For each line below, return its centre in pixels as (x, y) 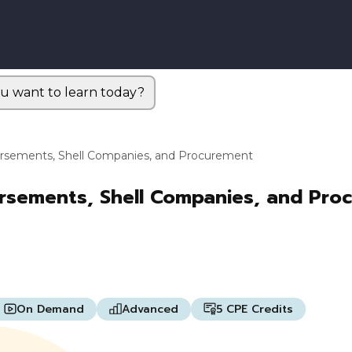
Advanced (150, 309)
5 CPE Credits (255, 309)
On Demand (50, 309)
